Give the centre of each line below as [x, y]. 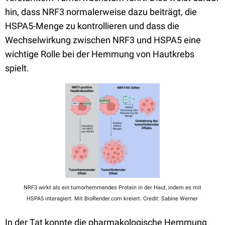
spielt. [18, 68]
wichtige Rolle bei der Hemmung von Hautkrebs [100, 54]
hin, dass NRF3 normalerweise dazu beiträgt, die [101, 12]
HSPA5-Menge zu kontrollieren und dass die [92, 26]
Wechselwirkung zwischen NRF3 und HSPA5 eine [103, 40]
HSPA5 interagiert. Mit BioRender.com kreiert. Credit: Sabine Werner [113, 199]
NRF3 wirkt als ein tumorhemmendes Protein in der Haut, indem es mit [112, 188]
